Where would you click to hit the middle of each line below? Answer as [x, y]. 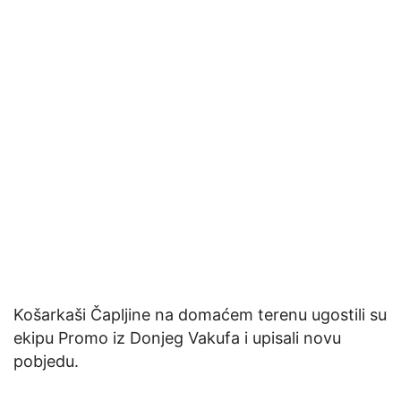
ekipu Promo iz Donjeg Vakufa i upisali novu [177, 338]
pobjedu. [46, 362]
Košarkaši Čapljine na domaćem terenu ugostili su [200, 315]
